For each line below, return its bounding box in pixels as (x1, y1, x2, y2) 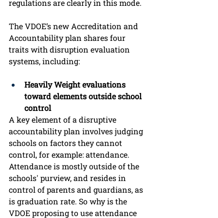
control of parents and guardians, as (9, 184, 145, 195)
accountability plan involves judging (9, 126, 145, 137)
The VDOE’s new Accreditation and (9, 21, 140, 32)
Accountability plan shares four (9, 33, 127, 43)
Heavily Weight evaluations (24, 79, 127, 90)
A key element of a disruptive (9, 114, 118, 125)
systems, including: (9, 56, 82, 67)
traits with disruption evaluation (9, 44, 132, 55)
